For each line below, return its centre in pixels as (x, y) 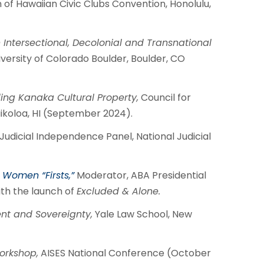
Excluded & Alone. (118, 191)
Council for (164, 98)
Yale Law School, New (142, 214)
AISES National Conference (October (124, 253)
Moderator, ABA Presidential (140, 175)
